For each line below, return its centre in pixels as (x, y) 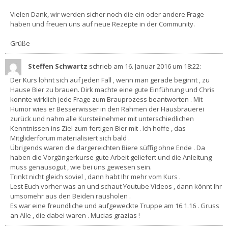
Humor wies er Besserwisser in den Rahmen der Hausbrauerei (107, 109)
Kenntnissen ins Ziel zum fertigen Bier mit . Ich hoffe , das (98, 128)
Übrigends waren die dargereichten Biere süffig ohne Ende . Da (108, 147)
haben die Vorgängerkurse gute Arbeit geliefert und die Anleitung (111, 157)
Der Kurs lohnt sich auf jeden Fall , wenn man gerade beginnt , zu (110, 80)
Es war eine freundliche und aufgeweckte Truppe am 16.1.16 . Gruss (115, 205)
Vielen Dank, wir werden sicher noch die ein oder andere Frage (107, 14)
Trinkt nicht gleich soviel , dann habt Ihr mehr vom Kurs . (95, 176)
